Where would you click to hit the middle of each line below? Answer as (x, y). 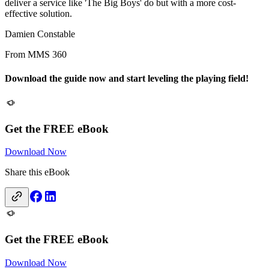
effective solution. (38, 14)
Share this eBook (37, 172)
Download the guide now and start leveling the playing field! (127, 78)
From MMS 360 (36, 55)
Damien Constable (40, 34)
